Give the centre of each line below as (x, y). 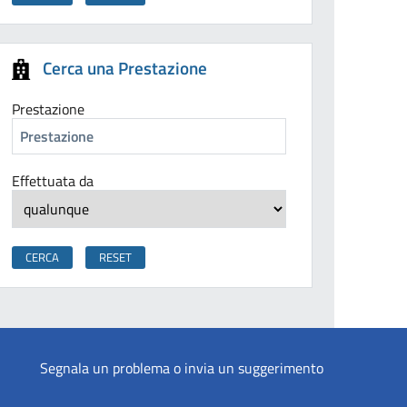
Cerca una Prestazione (125, 68)
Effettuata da (53, 181)
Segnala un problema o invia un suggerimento (182, 368)
